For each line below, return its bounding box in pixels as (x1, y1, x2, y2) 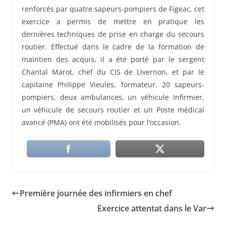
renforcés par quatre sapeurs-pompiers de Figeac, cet (21, 4, 205, 14)
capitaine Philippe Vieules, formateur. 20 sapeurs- (21, 79, 205, 89)
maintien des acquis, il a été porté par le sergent (21, 54, 205, 64)
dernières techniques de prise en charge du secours (21, 29, 205, 39)
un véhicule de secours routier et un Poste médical (21, 104, 205, 115)
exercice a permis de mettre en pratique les (21, 16, 205, 26)
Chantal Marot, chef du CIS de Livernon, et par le (21, 67, 205, 77)
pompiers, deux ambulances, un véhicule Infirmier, (21, 92, 205, 102)
